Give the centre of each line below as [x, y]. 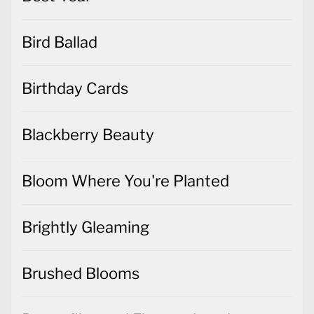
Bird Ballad [60, 42]
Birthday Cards [75, 89]
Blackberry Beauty [88, 135]
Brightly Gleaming [86, 227]
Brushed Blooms [81, 274]
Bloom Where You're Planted [125, 181]
